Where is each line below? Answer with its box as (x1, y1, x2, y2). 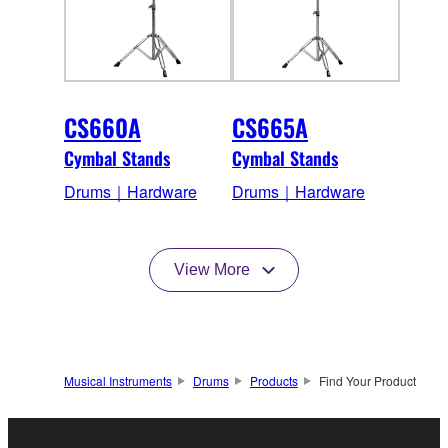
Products (249, 372, 298, 390)
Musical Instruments (64, 372, 172, 390)
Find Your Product (318, 372, 416, 390)
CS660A (64, 109, 141, 146)
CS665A (232, 109, 308, 146)
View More (174, 261, 250, 279)
